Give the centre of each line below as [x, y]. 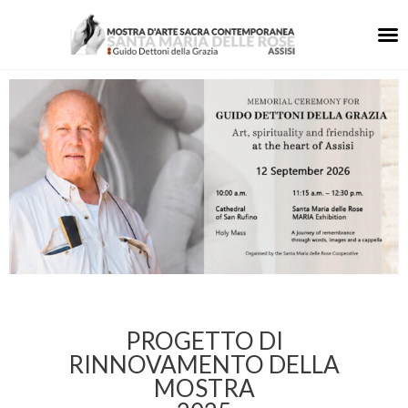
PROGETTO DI [204, 341]
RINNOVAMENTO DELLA [204, 364]
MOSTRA [204, 388]
